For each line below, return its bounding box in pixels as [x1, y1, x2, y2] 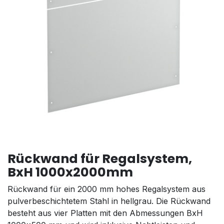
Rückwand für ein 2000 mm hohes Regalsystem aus [7, 183, 205, 194]
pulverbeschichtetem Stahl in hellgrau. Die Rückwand [7, 195, 210, 206]
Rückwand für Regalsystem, [7, 149, 192, 167]
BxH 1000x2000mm [7, 163, 133, 181]
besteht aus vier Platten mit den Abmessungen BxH [7, 207, 203, 218]
